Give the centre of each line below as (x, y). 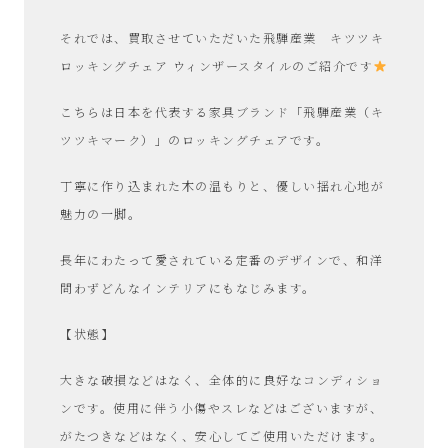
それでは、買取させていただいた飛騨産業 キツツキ (222, 38)
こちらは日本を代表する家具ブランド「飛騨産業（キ (222, 112)
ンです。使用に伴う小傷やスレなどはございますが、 (221, 408)
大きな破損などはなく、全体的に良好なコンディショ (221, 380)
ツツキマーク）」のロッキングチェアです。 (194, 140)
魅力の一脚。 (100, 214)
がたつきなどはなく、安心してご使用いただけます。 (221, 436)
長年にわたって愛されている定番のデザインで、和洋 (221, 260)
